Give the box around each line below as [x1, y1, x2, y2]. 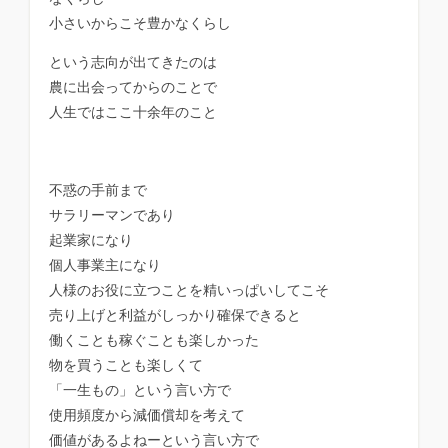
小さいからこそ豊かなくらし [49, 15, 232, 32]
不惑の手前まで [49, 182, 148, 199]
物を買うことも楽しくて [49, 357, 204, 374]
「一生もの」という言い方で [49, 382, 232, 399]
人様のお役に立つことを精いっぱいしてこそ [49, 282, 330, 299]
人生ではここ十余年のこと [49, 104, 218, 121]
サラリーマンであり [49, 207, 176, 224]
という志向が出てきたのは [49, 54, 218, 71]
